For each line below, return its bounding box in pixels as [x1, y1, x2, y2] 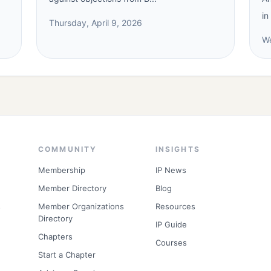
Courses [155, 238, 187, 247]
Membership [38, 165, 85, 175]
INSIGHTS [155, 145, 200, 154]
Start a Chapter [38, 250, 96, 260]
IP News [155, 165, 186, 175]
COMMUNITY [38, 145, 97, 154]
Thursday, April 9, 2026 [49, 18, 143, 28]
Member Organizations [38, 201, 124, 211]
